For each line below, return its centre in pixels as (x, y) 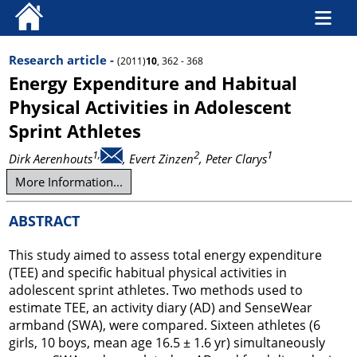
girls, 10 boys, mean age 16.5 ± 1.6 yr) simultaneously (167, 343)
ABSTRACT (44, 221)
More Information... (69, 182)
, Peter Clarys (233, 159)
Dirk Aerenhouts (51, 159)
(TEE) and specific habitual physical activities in (148, 273)
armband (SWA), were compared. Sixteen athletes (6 (165, 325)
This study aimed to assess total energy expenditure (165, 255)
